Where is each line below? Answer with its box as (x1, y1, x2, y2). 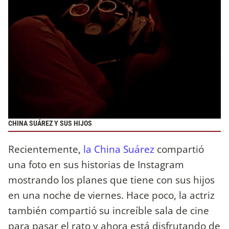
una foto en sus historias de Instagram (8, 157, 184, 172)
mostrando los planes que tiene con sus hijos (8, 173, 215, 187)
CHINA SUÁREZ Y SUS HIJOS (8, 119, 92, 128)
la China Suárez (83, 142, 154, 156)
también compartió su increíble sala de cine (8, 203, 209, 218)
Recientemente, (8, 142, 83, 156)
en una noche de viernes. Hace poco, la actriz (8, 188, 215, 202)
